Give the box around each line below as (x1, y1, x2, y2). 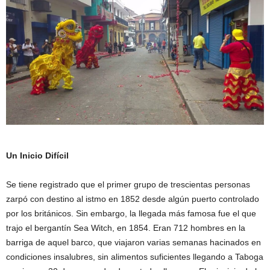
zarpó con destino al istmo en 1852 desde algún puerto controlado (6, 194, 259, 204)
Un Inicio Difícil (6, 151, 69, 161)
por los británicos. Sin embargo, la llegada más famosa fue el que (6, 209, 256, 219)
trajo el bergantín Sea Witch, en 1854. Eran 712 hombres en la (6, 223, 245, 233)
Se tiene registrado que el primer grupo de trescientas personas (6, 180, 250, 190)
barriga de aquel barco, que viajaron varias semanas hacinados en (6, 237, 261, 248)
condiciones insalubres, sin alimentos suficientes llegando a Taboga (6, 252, 263, 262)
